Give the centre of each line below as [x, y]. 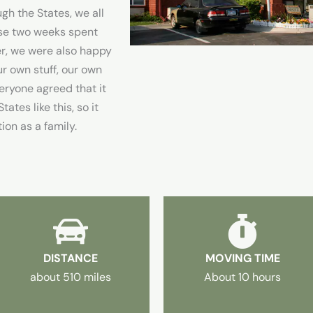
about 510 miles [70, 277]
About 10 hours [243, 277]
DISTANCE [70, 259]
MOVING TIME [242, 259]
